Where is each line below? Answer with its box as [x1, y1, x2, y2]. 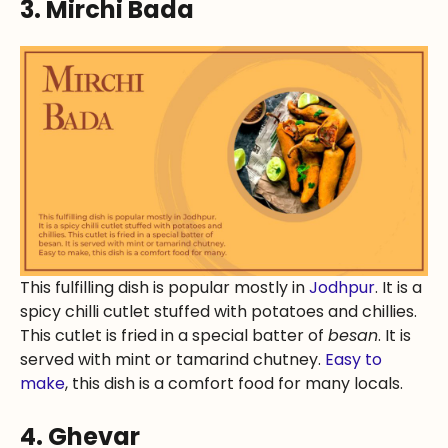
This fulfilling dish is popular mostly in [20, 275, 309, 299]
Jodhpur [309, 275, 375, 299]
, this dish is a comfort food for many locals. [65, 371, 403, 395]
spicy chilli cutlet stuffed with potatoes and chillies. [20, 299, 417, 323]
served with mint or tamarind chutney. [20, 347, 325, 371]
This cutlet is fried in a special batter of [20, 323, 328, 347]
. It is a [375, 275, 422, 299]
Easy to [325, 347, 382, 371]
